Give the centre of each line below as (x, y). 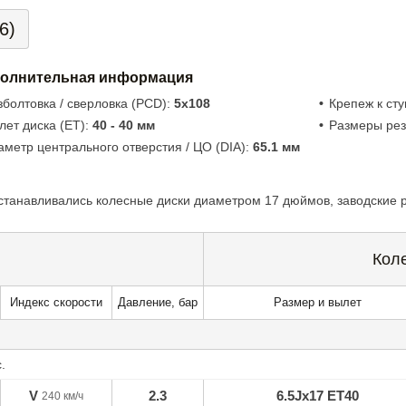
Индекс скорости (56, 303)
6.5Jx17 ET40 (317, 396)
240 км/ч (62, 396)
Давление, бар (158, 303)
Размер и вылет (317, 303)
